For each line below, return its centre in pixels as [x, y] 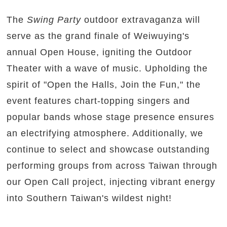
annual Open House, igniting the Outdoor [100, 52]
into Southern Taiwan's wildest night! [94, 198]
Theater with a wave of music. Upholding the [107, 69]
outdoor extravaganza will [141, 20]
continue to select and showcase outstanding [108, 150]
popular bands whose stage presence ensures [111, 117]
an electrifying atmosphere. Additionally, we [105, 134]
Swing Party [54, 20]
